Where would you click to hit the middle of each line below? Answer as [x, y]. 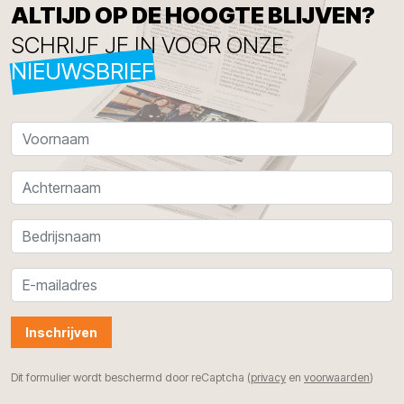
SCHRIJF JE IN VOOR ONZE [147, 45]
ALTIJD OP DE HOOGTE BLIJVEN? [193, 16]
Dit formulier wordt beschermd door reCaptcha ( [131, 377]
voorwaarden [337, 377]
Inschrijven [61, 332]
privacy [268, 377]
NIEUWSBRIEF [83, 71]
